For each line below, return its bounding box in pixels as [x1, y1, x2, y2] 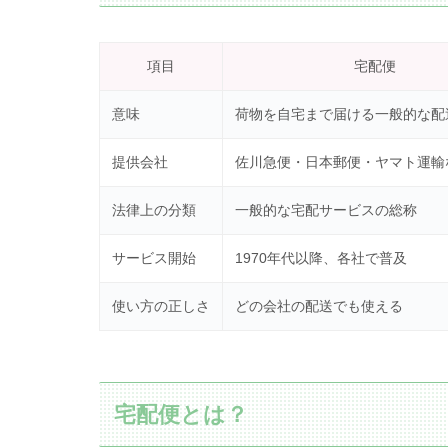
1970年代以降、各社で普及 [234, 249, 407, 266]
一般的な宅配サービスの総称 [234, 201, 417, 218]
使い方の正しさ [111, 297, 210, 314]
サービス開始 [111, 249, 196, 266]
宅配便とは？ [114, 401, 249, 427]
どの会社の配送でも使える [234, 297, 403, 314]
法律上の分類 [111, 201, 196, 218]
